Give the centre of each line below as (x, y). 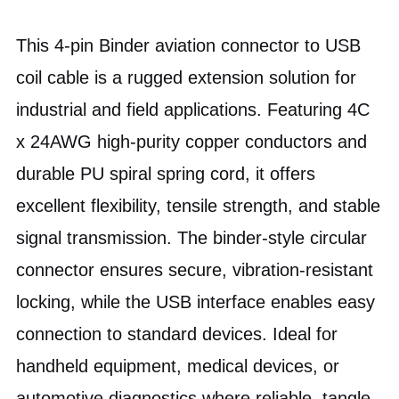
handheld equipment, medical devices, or (178, 366)
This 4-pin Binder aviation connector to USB (189, 45)
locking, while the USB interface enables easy (196, 301)
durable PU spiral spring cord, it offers (166, 173)
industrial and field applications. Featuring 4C (193, 109)
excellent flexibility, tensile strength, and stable (199, 205)
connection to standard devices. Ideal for (177, 334)
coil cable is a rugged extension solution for (187, 77)
